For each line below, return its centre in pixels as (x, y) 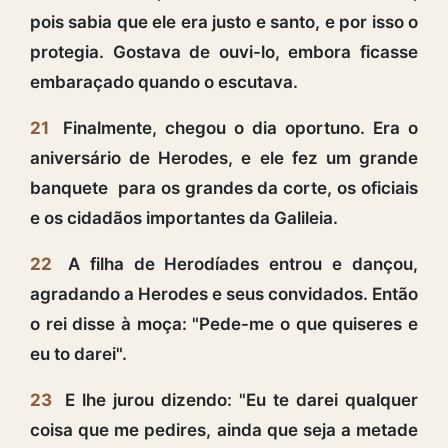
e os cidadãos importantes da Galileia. (184, 217)
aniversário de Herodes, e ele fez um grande (224, 157)
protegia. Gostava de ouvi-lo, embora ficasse (224, 51)
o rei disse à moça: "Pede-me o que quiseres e (224, 323)
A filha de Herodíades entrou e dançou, (238, 263)
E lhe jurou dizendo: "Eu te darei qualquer (238, 399)
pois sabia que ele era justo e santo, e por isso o (224, 21)
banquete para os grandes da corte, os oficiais (224, 187)
